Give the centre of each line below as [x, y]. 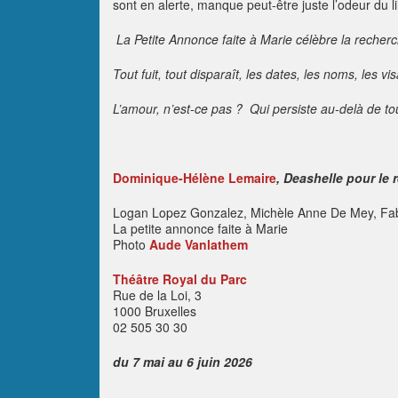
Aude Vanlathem [199, 244]
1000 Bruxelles [155, 311]
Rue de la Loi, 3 [157, 295]
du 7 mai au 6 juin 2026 [183, 362]
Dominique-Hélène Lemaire [195, 178]
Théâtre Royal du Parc [180, 279]
